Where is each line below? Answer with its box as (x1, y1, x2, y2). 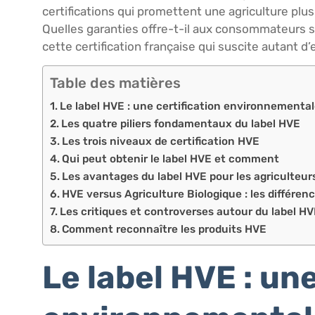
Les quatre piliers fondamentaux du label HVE (61, 117, 301, 131)
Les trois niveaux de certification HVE (62, 135, 260, 148)
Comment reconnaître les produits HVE (62, 223, 267, 236)
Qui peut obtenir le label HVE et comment (62, 153, 280, 166)
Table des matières (50, 75, 181, 92)
